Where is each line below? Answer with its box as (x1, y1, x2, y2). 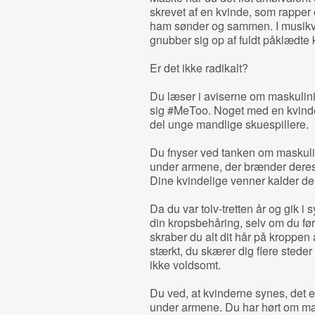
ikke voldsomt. (149, 257, 221, 273)
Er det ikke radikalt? (149, 60, 248, 76)
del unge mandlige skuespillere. (149, 116, 309, 132)
